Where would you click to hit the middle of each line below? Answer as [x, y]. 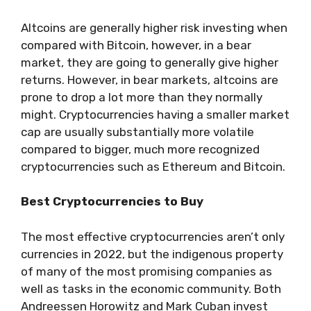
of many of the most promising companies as [146, 271]
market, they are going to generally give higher [150, 62]
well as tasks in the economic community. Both [151, 288]
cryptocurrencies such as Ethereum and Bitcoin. [154, 166]
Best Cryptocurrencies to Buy [112, 201]
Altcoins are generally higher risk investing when [154, 27]
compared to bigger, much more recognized [140, 149]
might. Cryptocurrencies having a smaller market [155, 114]
